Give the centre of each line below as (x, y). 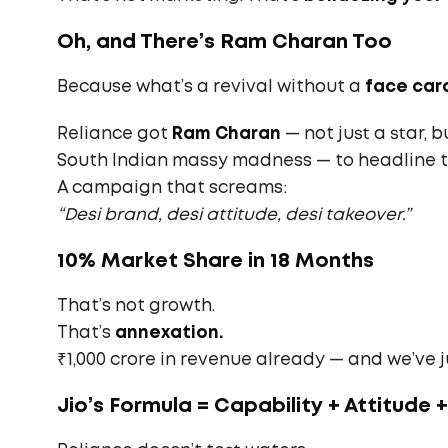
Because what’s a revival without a (211, 87)
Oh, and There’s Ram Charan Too (224, 42)
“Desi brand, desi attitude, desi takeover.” (234, 215)
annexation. (169, 333)
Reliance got (114, 134)
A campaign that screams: (172, 188)
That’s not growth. (136, 306)
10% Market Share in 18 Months (215, 261)
